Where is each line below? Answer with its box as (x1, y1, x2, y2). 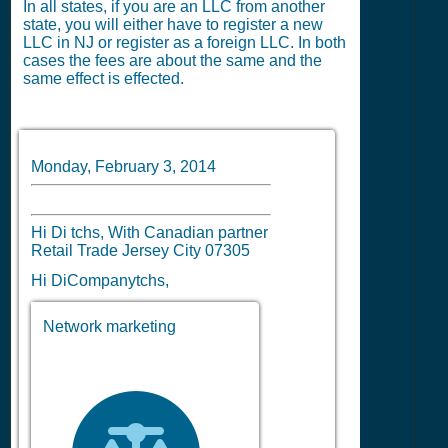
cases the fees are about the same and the (23, 52, 322, 70)
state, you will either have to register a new (23, 16, 323, 34)
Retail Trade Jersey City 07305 (31, 242, 266, 259)
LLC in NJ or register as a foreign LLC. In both (23, 34, 346, 52)
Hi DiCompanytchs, (31, 272, 169, 289)
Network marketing (43, 318, 176, 335)
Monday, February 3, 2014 (31, 158, 216, 175)
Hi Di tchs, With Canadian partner (31, 224, 268, 241)
